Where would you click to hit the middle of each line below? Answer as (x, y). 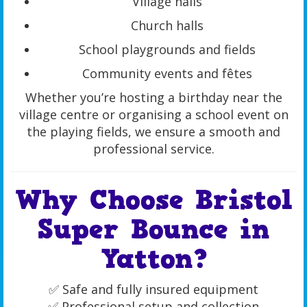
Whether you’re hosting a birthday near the (153, 98)
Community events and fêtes (167, 74)
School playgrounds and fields (167, 50)
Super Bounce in (153, 230)
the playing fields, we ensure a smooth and (153, 132)
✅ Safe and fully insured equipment (153, 290)
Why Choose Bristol (153, 200)
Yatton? (153, 259)
